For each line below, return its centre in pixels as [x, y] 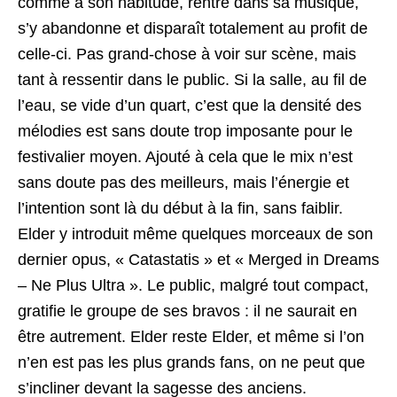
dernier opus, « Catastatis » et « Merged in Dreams [198, 259]
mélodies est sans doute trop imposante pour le [185, 131]
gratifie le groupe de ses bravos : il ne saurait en [187, 311]
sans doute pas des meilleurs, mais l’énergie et [183, 182]
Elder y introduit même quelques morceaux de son [195, 234]
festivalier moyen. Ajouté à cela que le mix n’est [185, 156]
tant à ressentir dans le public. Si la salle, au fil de [192, 79]
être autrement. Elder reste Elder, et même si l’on [191, 336]
